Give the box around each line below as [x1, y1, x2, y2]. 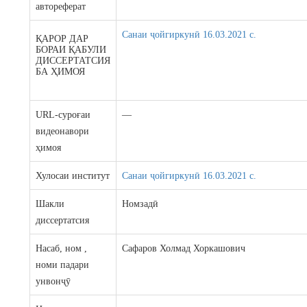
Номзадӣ [122, 199, 159, 209]
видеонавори [36, 126, 90, 136]
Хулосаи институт [36, 171, 110, 181]
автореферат [36, 1, 95, 12]
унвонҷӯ [36, 276, 71, 286]
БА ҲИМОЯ [36, 66, 110, 77]
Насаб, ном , [36, 243, 88, 254]
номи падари [36, 260, 90, 270]
